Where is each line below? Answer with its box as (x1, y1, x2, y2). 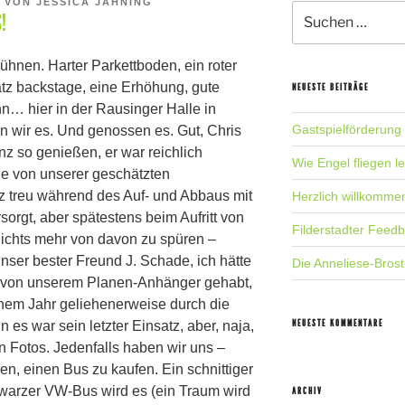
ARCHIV (292, 385, 324, 398)
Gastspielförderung (292, 122, 402, 137)
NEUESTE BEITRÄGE (292, 81, 370, 94)
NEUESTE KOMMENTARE (292, 317, 384, 330)
